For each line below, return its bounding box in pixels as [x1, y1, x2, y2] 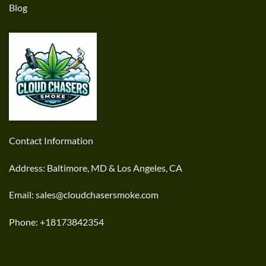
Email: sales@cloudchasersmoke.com [9, 189, 159, 201]
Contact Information [9, 134, 93, 146]
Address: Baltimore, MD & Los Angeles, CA [9, 161, 182, 173]
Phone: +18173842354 [9, 216, 104, 228]
